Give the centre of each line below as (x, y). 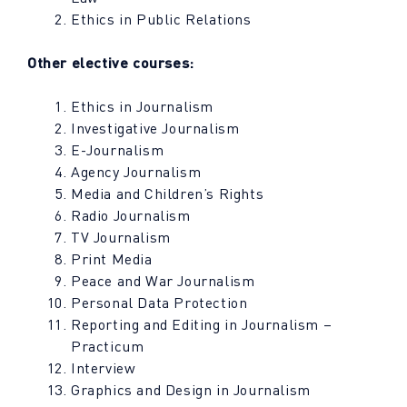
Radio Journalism (131, 215)
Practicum (108, 346)
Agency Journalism (136, 172)
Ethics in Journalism (142, 106)
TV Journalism (121, 237)
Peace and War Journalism (163, 281)
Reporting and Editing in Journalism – (202, 324)
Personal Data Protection (159, 303)
